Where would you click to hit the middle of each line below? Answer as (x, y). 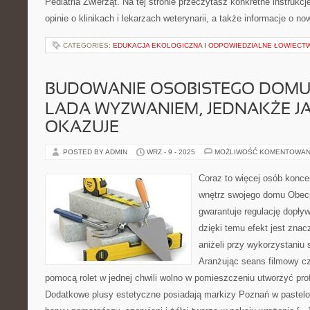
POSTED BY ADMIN (96, 152)
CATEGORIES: (88, 45)
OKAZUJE (82, 128)
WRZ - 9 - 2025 (171, 152)
